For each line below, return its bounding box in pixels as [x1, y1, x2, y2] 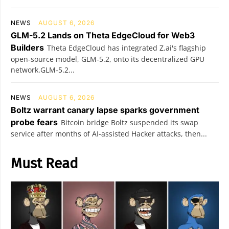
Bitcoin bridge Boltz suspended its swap [61, 118, 198, 127]
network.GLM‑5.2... [11, 65, 75, 75]
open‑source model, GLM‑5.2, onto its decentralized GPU [11, 54, 204, 64]
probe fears [11, 117, 58, 127]
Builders [11, 42, 44, 53]
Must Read [11, 155, 78, 172]
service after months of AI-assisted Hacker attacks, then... [11, 129, 207, 139]
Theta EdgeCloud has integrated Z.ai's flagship [47, 43, 206, 53]
